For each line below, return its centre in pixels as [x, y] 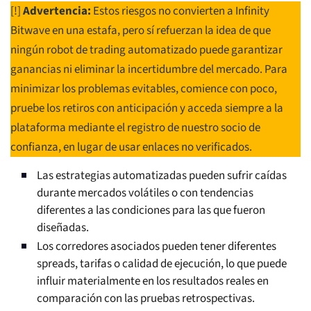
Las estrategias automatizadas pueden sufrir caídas [162, 176]
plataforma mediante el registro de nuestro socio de [135, 128]
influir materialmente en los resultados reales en [153, 281]
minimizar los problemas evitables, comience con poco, [144, 89]
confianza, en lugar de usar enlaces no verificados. [131, 148]
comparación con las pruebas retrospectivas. [146, 299]
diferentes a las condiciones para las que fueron [151, 211]
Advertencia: [57, 11]
